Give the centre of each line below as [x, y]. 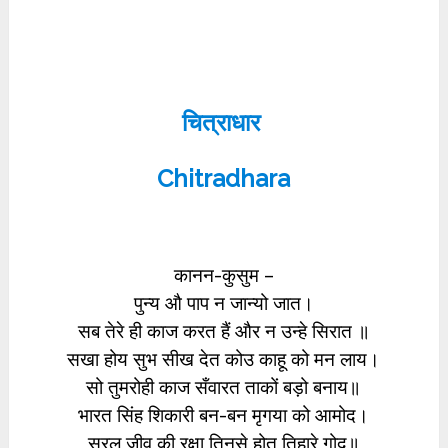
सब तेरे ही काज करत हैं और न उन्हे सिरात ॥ [223, 331]
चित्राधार [223, 122]
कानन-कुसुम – [223, 275]
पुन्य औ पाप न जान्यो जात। [223, 303]
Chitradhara [224, 178]
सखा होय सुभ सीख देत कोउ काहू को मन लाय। [224, 359]
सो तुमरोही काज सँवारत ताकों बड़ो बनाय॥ [224, 387]
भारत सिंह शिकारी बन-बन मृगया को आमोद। [224, 415]
